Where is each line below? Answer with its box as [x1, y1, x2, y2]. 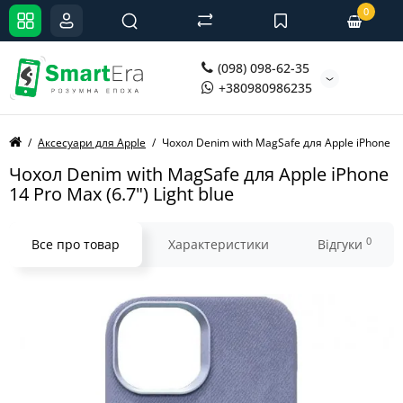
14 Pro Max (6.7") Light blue [9, 182, 234, 206]
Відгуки [318, 236, 366, 253]
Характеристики [168, 236, 269, 253]
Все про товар [31, 236, 120, 253]
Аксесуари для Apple [38, 135, 146, 150]
